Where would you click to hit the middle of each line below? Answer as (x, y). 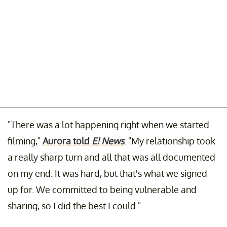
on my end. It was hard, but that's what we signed (107, 174)
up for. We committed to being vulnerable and (102, 190)
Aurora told (67, 141)
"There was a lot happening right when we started (108, 125)
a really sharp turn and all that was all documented (111, 157)
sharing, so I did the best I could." (74, 206)
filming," (25, 141)
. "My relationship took (170, 141)
